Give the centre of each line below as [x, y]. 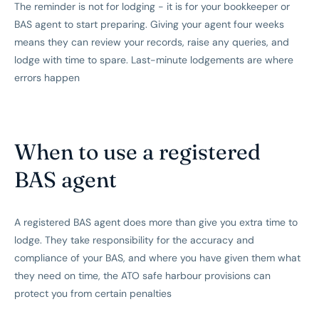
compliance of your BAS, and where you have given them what [157, 258]
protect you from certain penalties [93, 294]
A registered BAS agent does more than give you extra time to [156, 223]
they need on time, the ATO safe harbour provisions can [142, 276]
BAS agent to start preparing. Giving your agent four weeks [149, 25]
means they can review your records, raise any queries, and [152, 42]
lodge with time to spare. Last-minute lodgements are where [154, 60]
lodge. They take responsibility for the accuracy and [134, 240]
